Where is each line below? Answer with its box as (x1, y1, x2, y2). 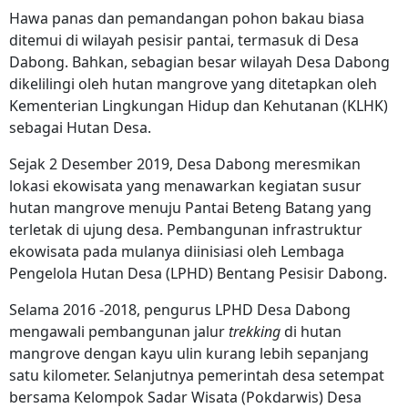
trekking (229, 321, 284, 342)
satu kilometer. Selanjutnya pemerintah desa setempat (9, 365, 384, 386)
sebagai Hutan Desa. (9, 117, 155, 138)
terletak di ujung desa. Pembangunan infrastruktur (9, 219, 362, 240)
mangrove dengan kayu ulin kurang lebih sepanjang (9, 343, 369, 364)
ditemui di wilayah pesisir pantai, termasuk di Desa (9, 30, 359, 51)
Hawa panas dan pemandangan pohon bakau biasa (9, 8, 364, 29)
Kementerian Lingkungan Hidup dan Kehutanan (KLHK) (9, 96, 388, 117)
